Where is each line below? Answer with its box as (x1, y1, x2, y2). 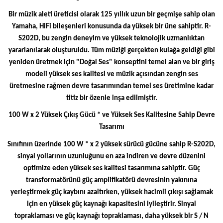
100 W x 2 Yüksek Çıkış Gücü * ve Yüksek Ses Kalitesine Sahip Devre (8, 111, 215, 119)
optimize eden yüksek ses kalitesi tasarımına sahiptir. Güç (23, 164, 200, 172)
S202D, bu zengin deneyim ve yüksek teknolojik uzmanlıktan (18, 34, 205, 42)
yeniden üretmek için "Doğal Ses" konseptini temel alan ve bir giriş (8, 58, 215, 66)
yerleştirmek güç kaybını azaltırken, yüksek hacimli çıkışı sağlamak (10, 188, 213, 196)
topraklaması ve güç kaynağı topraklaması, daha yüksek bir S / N (14, 212, 209, 220)
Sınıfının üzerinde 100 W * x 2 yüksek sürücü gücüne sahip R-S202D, (7, 140, 216, 148)
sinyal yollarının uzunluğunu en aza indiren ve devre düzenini (17, 152, 206, 160)
